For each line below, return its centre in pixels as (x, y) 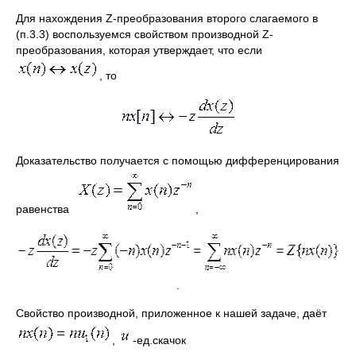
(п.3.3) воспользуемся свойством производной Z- (145, 34)
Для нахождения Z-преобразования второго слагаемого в (167, 18)
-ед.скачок (159, 340)
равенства (46, 209)
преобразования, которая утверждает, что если (139, 50)
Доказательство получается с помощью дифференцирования (178, 161)
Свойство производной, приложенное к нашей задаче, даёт (173, 313)
